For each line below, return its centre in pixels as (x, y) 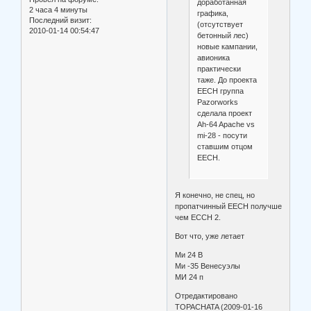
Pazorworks (217, 102)
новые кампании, (227, 47)
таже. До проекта (227, 80)
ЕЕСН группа (220, 91)
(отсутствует (220, 25)
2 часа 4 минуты (58, 10)
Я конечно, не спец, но (215, 195)
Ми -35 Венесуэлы (208, 266)
